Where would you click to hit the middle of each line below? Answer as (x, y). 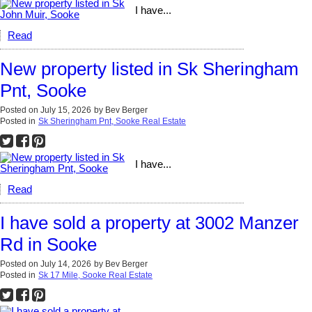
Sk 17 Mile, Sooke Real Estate (95, 275)
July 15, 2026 (66, 110)
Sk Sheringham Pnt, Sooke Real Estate (112, 122)
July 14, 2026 (66, 264)
